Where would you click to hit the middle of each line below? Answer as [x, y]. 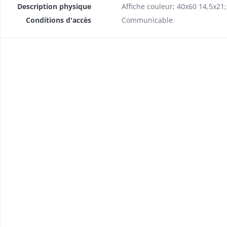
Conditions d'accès [58, 20]
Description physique [54, 6]
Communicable [147, 20]
